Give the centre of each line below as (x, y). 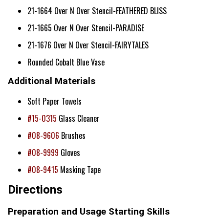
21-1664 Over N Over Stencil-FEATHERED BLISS (97, 11)
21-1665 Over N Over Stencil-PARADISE (86, 28)
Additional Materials (52, 81)
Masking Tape (79, 170)
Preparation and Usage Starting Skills (89, 211)
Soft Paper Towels (55, 101)
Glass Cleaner (78, 119)
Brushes (72, 136)
